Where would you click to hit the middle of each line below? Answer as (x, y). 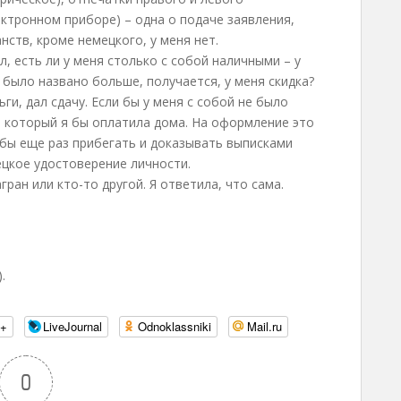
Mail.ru (264, 327)
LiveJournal (73, 327)
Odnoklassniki (175, 327)
